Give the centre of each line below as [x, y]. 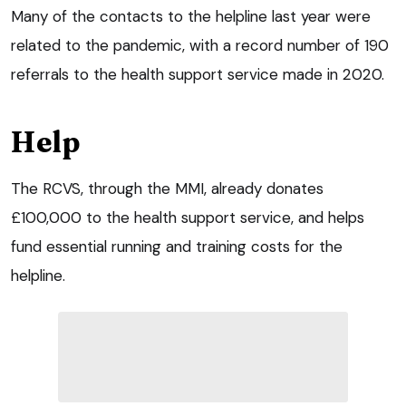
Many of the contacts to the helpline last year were [191, 16]
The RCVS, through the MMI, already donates [167, 188]
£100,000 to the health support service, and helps [188, 217]
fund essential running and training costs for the [177, 246]
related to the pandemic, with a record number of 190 [200, 45]
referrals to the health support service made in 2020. [198, 74]
